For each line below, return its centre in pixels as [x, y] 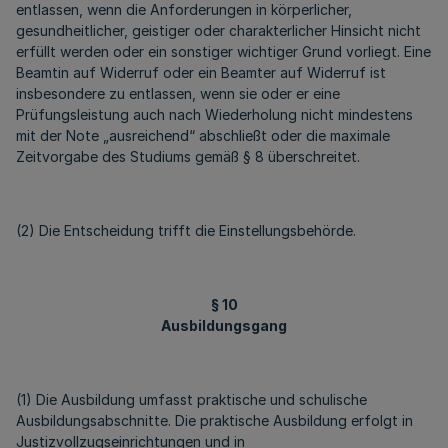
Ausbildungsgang [224, 325]
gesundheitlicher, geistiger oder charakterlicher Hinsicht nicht [218, 30]
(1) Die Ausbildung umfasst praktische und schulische [191, 399]
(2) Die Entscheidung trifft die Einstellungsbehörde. [186, 230]
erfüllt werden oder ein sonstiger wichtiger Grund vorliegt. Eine [223, 51]
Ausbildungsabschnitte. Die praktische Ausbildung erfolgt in [214, 420]
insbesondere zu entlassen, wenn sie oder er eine [178, 93]
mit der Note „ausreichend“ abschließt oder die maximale [203, 135]
